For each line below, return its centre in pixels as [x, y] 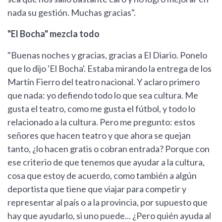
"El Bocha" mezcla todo [54, 34]
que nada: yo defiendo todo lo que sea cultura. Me [103, 95]
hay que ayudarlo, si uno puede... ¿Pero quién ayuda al [109, 216]
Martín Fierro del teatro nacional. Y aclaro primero [104, 82]
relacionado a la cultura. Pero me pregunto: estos [101, 122]
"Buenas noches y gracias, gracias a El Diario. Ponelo [107, 55]
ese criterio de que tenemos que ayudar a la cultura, [106, 162]
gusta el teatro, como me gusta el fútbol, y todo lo [101, 109]
